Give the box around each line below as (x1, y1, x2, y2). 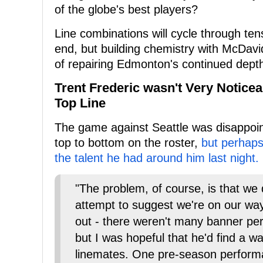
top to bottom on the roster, (55, 136, 201, 150)
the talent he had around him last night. (55, 151, 259, 165)
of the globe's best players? (55, 3, 198, 16)
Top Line (55, 96, 106, 111)
